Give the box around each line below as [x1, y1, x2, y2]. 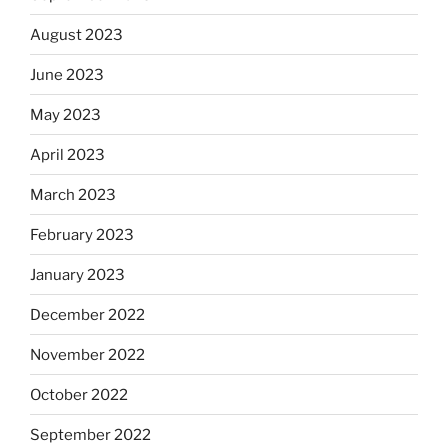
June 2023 [30, 65, 104, 84]
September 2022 [30, 425, 151, 444]
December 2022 [30, 305, 145, 324]
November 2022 [30, 345, 145, 364]
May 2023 [30, 105, 101, 124]
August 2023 [30, 25, 123, 44]
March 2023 [30, 185, 116, 204]
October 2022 [30, 385, 128, 404]
